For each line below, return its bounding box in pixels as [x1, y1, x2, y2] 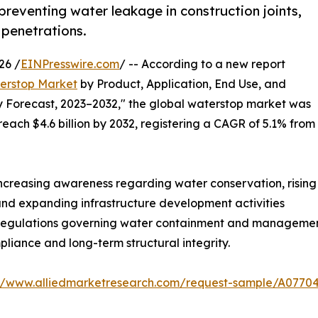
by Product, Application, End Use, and [77, 77, 286, 92]
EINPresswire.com [21, 57, 119, 72]
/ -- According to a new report [119, 57, 285, 72]
